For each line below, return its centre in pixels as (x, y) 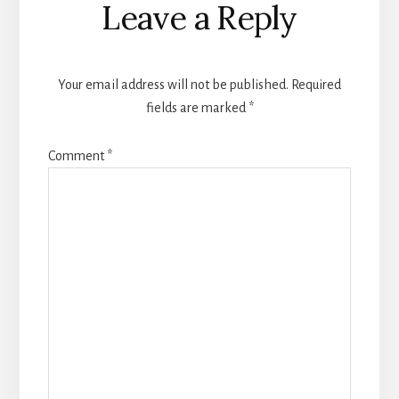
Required (316, 84)
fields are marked (197, 107)
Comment (77, 155)
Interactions (131, 34)
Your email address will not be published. (173, 84)
